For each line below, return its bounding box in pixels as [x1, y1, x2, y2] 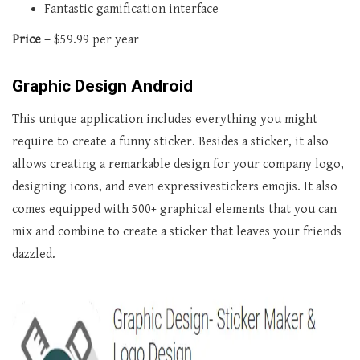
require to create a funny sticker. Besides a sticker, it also [12, 134, 329, 150]
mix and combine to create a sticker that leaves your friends [12, 224, 342, 240]
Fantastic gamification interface [44, 2, 219, 18]
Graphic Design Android [12, 76, 193, 96]
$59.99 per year [54, 32, 139, 48]
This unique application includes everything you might [12, 112, 317, 128]
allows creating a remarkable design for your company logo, [12, 157, 344, 173]
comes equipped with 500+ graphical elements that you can [12, 202, 337, 218]
